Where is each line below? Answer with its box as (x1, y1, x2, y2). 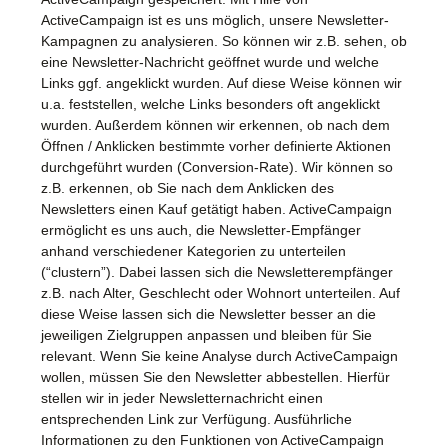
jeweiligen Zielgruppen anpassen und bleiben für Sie (41, 326, 372, 343)
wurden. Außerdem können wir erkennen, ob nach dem (41, 116, 390, 133)
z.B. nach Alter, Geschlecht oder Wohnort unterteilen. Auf (41, 284, 400, 301)
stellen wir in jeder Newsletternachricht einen (41, 389, 323, 406)
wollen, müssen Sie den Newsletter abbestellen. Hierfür (41, 368, 390, 385)
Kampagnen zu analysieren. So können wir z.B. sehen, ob (41, 32, 407, 49)
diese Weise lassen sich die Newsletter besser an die (41, 305, 376, 322)
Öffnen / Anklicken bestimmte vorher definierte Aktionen (41, 137, 391, 154)
